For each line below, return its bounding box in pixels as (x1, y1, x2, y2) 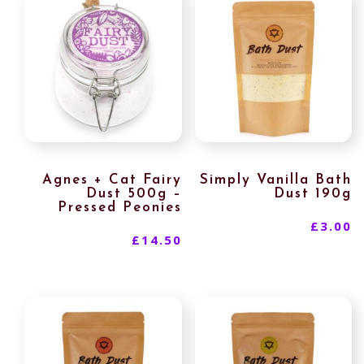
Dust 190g (274, 186, 353, 201)
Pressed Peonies (57, 200, 182, 214)
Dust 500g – (85, 186, 182, 201)
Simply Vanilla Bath (200, 172, 353, 187)
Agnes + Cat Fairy (41, 172, 182, 187)
